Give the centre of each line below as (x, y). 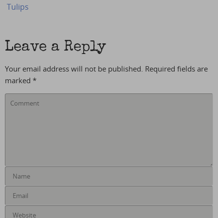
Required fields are (176, 69)
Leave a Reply (55, 48)
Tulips (18, 7)
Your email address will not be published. (74, 69)
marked (19, 81)
